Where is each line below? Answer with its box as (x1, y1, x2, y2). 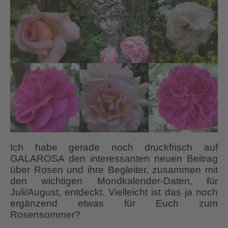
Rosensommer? (10, 209, 80, 220)
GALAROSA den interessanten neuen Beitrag (10, 153, 218, 164)
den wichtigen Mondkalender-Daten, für (10, 176, 218, 187)
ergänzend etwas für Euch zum (10, 198, 218, 209)
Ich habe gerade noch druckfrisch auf (10, 142, 218, 153)
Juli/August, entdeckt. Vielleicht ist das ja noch (10, 187, 218, 198)
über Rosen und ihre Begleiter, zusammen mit (10, 164, 218, 176)
